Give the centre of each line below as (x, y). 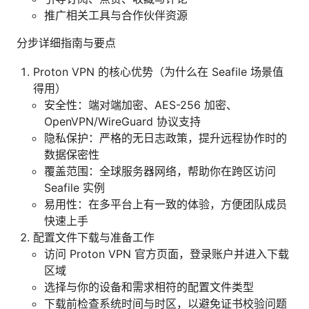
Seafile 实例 (74, 188)
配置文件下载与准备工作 (94, 238)
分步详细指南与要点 (66, 43)
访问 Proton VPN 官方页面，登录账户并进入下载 (167, 254)
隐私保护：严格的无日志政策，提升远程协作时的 (166, 138)
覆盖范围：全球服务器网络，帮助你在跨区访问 (160, 171)
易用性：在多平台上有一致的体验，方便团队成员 (166, 205)
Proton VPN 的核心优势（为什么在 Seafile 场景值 (158, 72)
